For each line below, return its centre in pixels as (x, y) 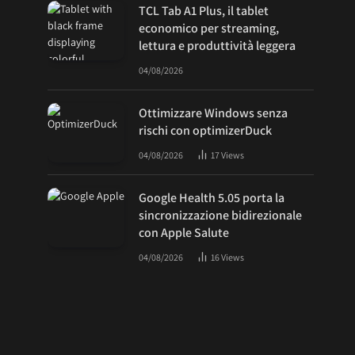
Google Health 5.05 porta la (212, 198)
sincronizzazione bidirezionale (220, 215)
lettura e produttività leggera (217, 46)
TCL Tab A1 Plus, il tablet (204, 11)
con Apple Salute (184, 233)
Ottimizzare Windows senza (213, 113)
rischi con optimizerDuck (205, 130)
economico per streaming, (209, 28)
